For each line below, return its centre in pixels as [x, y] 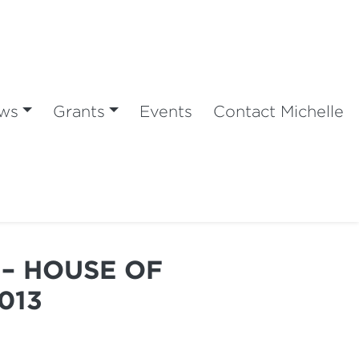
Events [166, 111]
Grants [79, 111]
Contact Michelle [279, 111]
